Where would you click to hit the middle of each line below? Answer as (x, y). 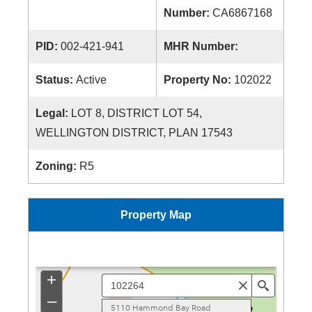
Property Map (156, 215)
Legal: (53, 113)
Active (91, 80)
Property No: (199, 80)
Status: (56, 80)
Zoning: (57, 166)
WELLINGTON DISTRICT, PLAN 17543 (134, 133)
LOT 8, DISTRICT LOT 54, (136, 113)
